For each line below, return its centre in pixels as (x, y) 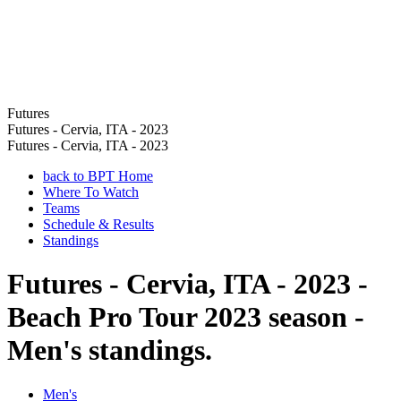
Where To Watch (91, 192)
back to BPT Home (98, 176)
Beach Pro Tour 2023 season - (186, 317)
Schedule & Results (98, 224)
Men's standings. (110, 350)
